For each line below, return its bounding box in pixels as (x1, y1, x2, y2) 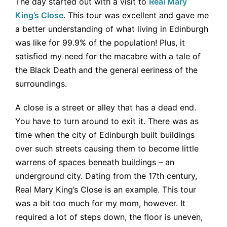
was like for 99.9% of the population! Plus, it (15, 37, 185, 48)
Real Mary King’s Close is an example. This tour (15, 184, 196, 195)
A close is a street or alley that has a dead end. (15, 102, 196, 113)
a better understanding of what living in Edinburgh (15, 24, 208, 34)
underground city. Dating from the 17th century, (15, 171, 197, 181)
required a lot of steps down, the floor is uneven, (15, 212, 203, 222)
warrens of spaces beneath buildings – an (15, 157, 174, 168)
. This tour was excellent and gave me (63, 10, 209, 21)
